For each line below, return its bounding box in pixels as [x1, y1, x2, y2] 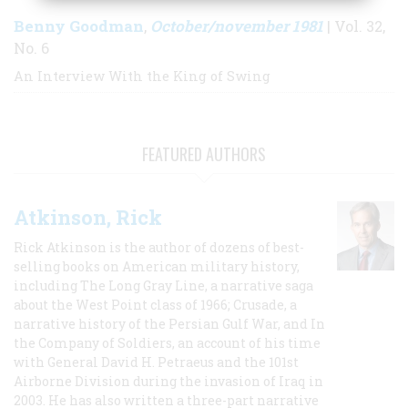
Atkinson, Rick [14, 203, 162, 230]
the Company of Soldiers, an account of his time [14, 333, 321, 352]
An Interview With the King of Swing [14, 66, 270, 85]
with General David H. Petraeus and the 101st [14, 352, 299, 371]
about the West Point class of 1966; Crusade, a [14, 295, 297, 313]
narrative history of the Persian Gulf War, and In [14, 314, 325, 332]
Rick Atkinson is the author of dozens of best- [14, 238, 304, 256]
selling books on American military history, [14, 257, 300, 275]
